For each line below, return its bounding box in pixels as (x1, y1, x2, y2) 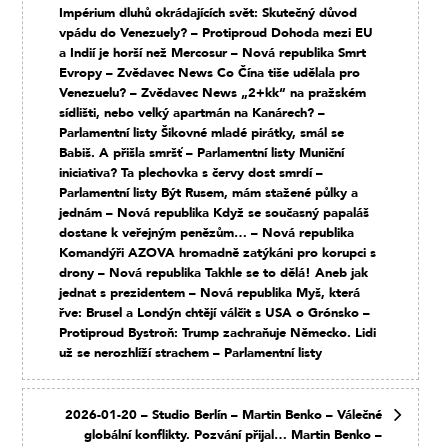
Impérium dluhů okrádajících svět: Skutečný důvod (59, 3, 358, 22)
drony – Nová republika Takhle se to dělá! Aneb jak (59, 263, 369, 282)
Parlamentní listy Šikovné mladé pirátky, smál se (59, 123, 345, 142)
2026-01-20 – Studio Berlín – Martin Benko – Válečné (65, 405, 383, 424)
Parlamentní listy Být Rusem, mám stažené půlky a (59, 183, 359, 202)
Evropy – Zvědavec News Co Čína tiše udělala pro (59, 63, 361, 82)
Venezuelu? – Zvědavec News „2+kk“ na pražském (59, 83, 367, 102)
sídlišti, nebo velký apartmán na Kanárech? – (59, 103, 326, 122)
